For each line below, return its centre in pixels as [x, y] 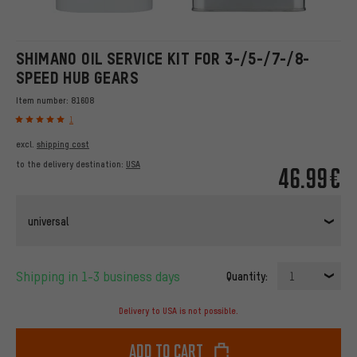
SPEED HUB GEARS [77, 78]
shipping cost [63, 145]
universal [48, 220]
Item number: [43, 100]
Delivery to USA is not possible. [178, 311]
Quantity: [247, 276]
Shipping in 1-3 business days [102, 277]
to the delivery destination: [71, 165]
